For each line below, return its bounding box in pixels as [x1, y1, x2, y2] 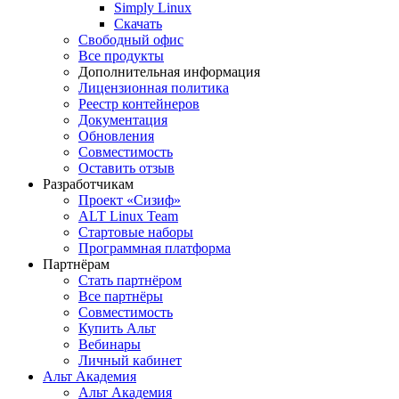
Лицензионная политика [78, 80, 229, 96]
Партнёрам [43, 256, 110, 273]
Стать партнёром [78, 273, 182, 289]
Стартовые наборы [78, 224, 193, 240]
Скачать [114, 16, 162, 32]
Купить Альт [78, 321, 156, 337]
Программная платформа [78, 240, 231, 256]
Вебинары [78, 337, 141, 353]
